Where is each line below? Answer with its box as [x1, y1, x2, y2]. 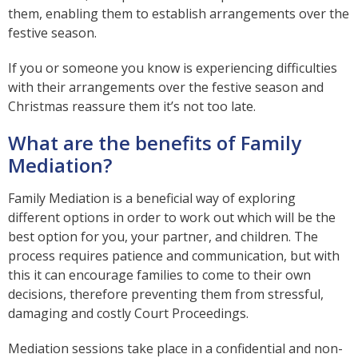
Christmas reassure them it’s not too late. [8, 97, 256, 115]
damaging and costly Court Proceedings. [8, 304, 249, 322]
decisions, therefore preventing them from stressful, [8, 284, 324, 303]
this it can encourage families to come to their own [8, 265, 311, 284]
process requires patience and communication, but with [8, 246, 340, 265]
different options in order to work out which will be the [8, 208, 336, 226]
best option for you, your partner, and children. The [8, 227, 318, 245]
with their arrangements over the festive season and [8, 78, 324, 96]
